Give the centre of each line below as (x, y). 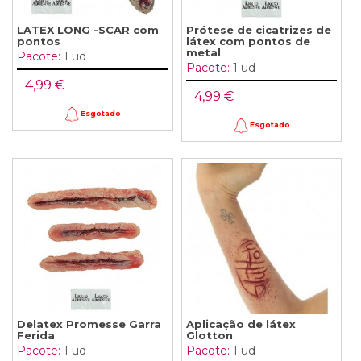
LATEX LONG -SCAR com (88, 29)
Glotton (209, 335)
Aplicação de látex (241, 324)
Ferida (36, 335)
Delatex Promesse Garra (89, 324)
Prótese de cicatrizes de (258, 29)
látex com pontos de (248, 41)
